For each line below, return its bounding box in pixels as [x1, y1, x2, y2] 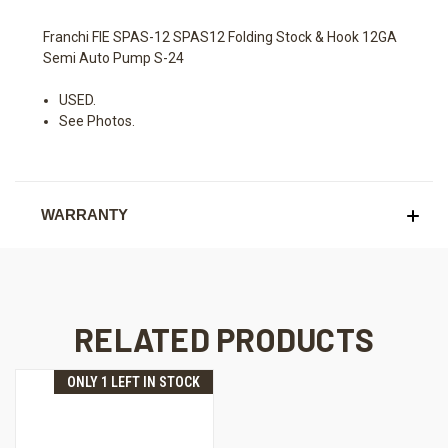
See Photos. [59, 113, 136, 130]
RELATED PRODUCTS [74, 320, 374, 359]
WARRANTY [40, 206, 128, 224]
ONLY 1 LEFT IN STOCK [66, 374, 200, 391]
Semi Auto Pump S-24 [43, 50, 184, 67]
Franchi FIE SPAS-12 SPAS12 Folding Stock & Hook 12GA [43, 29, 397, 46]
